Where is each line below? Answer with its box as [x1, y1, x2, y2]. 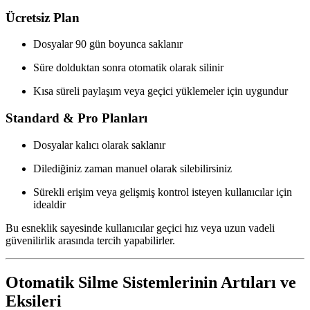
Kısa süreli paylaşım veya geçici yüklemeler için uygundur [33, 85, 288, 98]
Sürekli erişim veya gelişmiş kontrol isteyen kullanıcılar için [33, 185, 292, 198]
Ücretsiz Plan [6, 10, 80, 25]
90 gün [75, 38, 106, 51]
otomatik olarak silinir [129, 62, 224, 74]
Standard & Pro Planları [6, 111, 147, 126]
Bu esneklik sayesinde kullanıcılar [6, 221, 156, 234]
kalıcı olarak [75, 138, 129, 151]
